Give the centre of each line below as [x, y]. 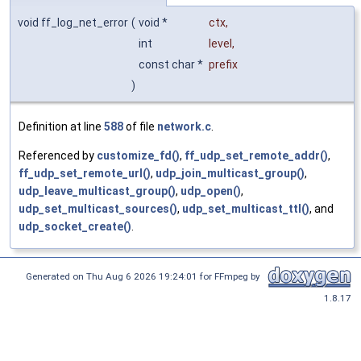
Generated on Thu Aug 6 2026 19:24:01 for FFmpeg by [145, 276]
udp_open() [211, 191]
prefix [223, 64]
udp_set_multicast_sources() [98, 208]
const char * [172, 64]
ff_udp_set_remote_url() [85, 173]
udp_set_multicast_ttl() [246, 208]
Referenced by [58, 155]
